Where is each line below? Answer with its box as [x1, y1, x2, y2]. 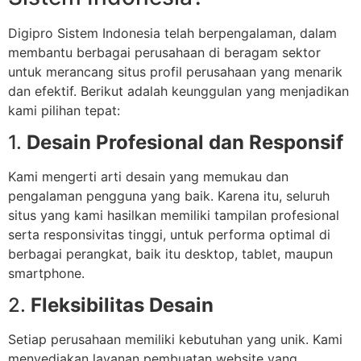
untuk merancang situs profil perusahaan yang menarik [8, 63, 342, 80]
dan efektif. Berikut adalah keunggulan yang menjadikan [8, 82, 349, 99]
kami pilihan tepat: [8, 102, 120, 118]
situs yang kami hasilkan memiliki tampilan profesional [8, 206, 339, 223]
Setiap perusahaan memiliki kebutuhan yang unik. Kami [8, 331, 342, 348]
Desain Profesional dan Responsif [27, 130, 343, 154]
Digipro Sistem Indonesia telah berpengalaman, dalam [8, 24, 337, 41]
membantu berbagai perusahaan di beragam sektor [8, 44, 321, 60]
